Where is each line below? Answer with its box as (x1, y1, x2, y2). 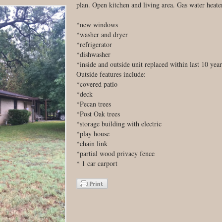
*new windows (76, 20, 118, 29)
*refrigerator (76, 40, 112, 49)
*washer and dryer (76, 30, 128, 39)
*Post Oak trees (76, 109, 120, 118)
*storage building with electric (76, 119, 162, 128)
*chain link (76, 139, 108, 148)
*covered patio (76, 79, 117, 89)
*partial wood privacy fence (76, 149, 155, 158)
